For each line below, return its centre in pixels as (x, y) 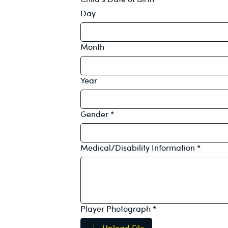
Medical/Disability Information (138, 147)
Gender (95, 113)
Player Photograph (116, 208)
